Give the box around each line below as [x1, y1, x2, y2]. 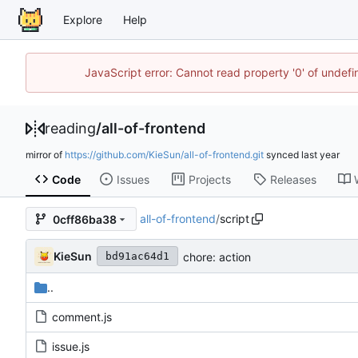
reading [45, 119, 96, 137]
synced [264, 149, 301, 161]
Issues [116, 172, 149, 186]
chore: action [183, 249, 251, 264]
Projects [188, 172, 231, 186]
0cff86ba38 [53, 212, 117, 226]
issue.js [52, 340, 89, 354]
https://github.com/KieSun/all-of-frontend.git [65, 149, 264, 161]
